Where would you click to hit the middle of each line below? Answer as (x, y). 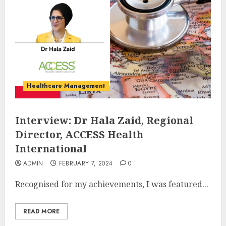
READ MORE (41, 211)
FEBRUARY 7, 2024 (86, 163)
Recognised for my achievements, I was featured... (112, 184)
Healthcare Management (66, 86)
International (51, 149)
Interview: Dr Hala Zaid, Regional (104, 120)
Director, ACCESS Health (79, 134)
